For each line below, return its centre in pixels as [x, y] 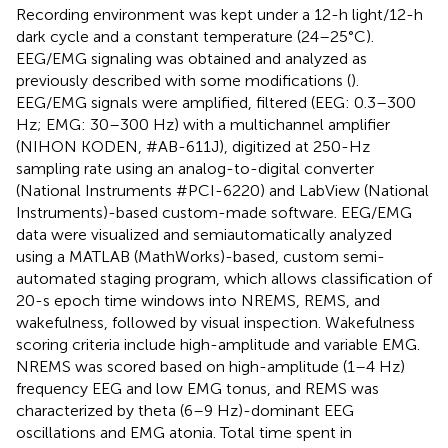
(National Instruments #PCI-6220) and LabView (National [222, 190]
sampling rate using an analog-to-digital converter [195, 168]
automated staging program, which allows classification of [224, 278]
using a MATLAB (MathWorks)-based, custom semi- [200, 256]
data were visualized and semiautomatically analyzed [204, 234]
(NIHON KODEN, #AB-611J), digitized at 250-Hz [193, 146]
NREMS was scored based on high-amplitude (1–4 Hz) [210, 366]
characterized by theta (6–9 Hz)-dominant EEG [185, 410]
